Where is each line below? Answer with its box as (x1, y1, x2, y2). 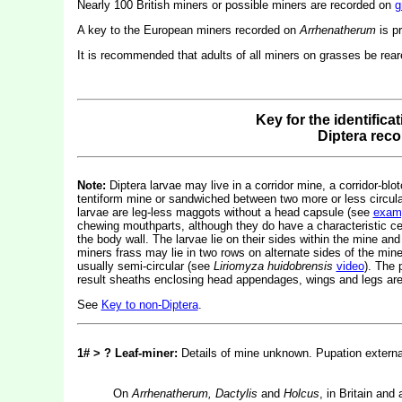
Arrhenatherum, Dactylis (131, 387, 261, 400)
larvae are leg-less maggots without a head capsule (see (76, 205, 373, 219)
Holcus (283, 387, 319, 400)
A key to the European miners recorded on (76, 23, 300, 37)
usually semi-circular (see (76, 259, 214, 273)
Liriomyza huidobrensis (213, 259, 333, 273)
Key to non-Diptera (100, 298, 198, 311)
